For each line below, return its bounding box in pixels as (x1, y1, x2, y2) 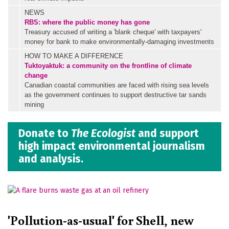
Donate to (18, 127, 71, 141)
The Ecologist (71, 127, 135, 141)
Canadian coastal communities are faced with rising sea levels (25, 81, 209, 89)
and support (135, 127, 199, 141)
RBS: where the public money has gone (25, 18, 150, 26)
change (25, 71, 48, 79)
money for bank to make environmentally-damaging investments (25, 37, 214, 45)
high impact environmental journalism (18, 140, 205, 153)
